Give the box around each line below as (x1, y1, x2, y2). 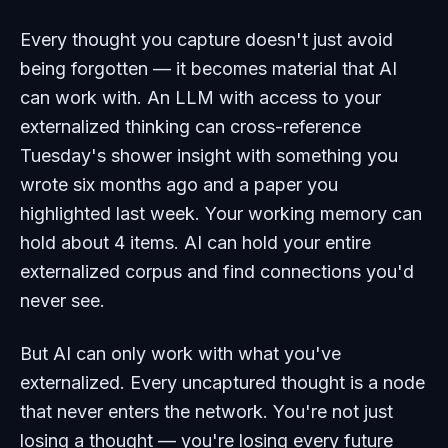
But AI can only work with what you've (20, 343, 341, 365)
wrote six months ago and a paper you (20, 174, 338, 196)
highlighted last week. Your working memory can (20, 203, 422, 225)
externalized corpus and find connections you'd (20, 261, 414, 283)
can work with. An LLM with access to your (20, 87, 381, 109)
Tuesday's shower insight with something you (20, 145, 398, 167)
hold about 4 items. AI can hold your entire (20, 232, 371, 254)
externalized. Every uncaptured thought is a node (20, 372, 425, 394)
